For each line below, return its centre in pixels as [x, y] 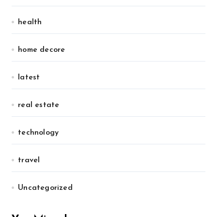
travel [29, 160]
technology [39, 133]
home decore [42, 50]
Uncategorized [45, 188]
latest [29, 77]
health [30, 22]
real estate [39, 105]
